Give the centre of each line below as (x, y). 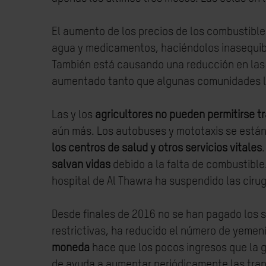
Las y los (73, 115)
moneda (71, 248)
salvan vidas (82, 165)
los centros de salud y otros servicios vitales (157, 148)
